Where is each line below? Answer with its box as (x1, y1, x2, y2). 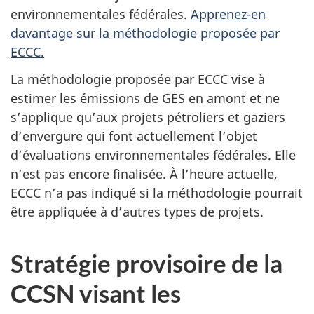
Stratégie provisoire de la (11, 247, 282, 278)
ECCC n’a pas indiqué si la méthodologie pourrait (11, 184, 303, 201)
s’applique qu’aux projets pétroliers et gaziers (11, 108, 285, 125)
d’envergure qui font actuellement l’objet (11, 127, 257, 144)
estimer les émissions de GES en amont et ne (11, 89, 280, 107)
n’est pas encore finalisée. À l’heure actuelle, (11, 165, 278, 182)
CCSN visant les (11, 278, 181, 308)
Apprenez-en (191, 6, 266, 22)
